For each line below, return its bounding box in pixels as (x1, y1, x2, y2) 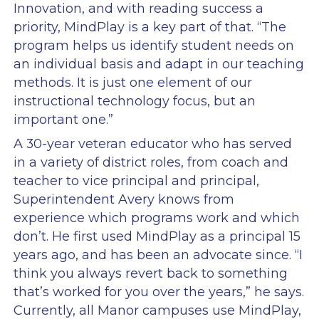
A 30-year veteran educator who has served (13, 135, 292, 152)
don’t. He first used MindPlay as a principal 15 (13, 228, 300, 244)
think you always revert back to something (13, 265, 288, 281)
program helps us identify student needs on (13, 37, 294, 53)
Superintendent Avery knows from (13, 191, 234, 207)
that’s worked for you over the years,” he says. (13, 283, 304, 300)
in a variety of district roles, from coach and (13, 154, 288, 170)
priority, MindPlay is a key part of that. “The (13, 19, 286, 35)
